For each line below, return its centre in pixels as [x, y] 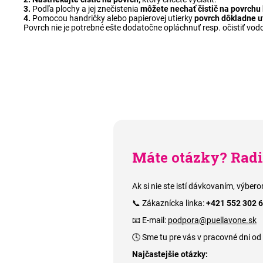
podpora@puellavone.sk [212, 220]
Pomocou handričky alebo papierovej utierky [112, 18]
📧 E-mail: [150, 220]
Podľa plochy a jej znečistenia [85, 9]
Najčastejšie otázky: [170, 254]
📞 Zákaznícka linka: [169, 203]
